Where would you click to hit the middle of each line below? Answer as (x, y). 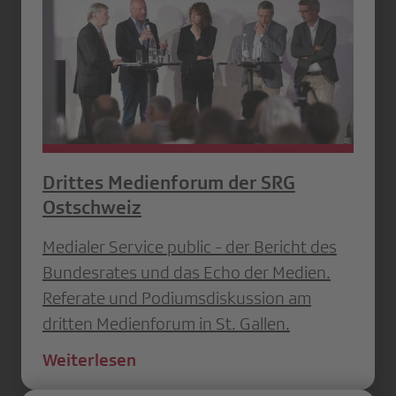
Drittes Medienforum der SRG (169, 183)
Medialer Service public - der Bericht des (190, 247)
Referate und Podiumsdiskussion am (177, 298)
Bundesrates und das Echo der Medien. (187, 273)
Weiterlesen (89, 360)
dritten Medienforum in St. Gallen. (166, 324)
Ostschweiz (92, 208)
